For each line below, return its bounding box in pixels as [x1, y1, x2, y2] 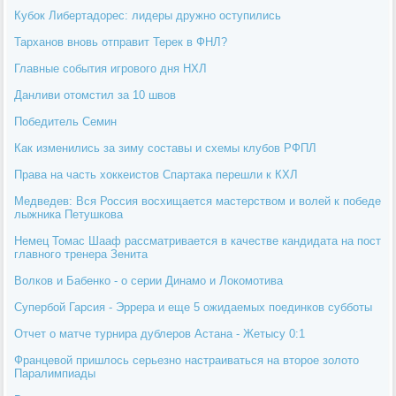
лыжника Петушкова [14, 207, 124, 221]
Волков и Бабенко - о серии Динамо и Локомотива [14, 273, 284, 287]
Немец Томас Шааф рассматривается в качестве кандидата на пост [14, 233, 382, 247]
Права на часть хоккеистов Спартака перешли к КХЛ [14, 167, 299, 181]
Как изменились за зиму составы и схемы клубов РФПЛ [14, 141, 317, 155]
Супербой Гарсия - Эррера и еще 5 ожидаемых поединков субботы [14, 300, 373, 314]
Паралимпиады [14, 366, 96, 380]
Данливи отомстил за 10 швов [14, 88, 177, 102]
